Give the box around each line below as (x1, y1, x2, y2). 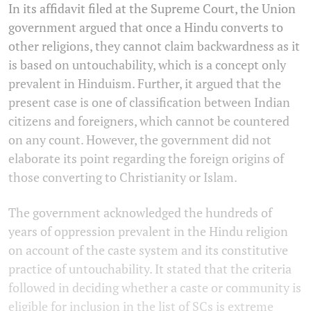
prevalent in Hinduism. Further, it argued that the (8, 74, 281, 92)
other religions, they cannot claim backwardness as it (8, 37, 300, 54)
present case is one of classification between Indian (8, 93, 290, 110)
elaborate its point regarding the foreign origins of (8, 149, 284, 167)
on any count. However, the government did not (8, 131, 271, 148)
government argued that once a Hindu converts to (8, 18, 283, 35)
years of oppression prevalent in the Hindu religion (8, 222, 288, 239)
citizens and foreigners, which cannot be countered (8, 112, 289, 129)
